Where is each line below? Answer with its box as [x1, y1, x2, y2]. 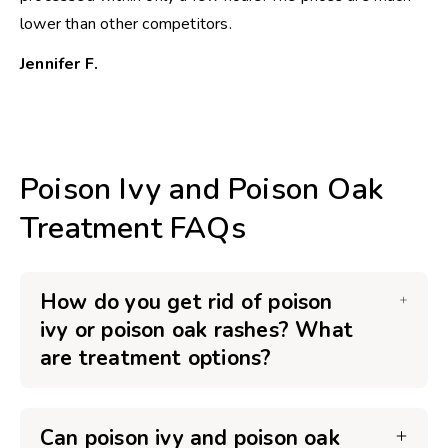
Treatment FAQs [20, 208, 246, 249]
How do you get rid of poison [40, 288, 333, 316]
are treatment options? [40, 344, 272, 372]
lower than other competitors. [20, 13, 232, 35]
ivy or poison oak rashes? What [40, 316, 353, 344]
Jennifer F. [20, 53, 99, 75]
